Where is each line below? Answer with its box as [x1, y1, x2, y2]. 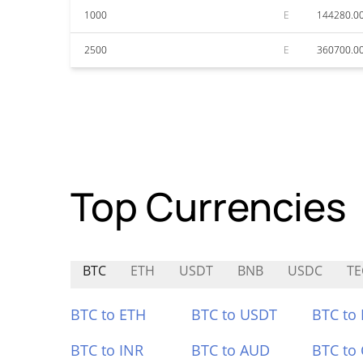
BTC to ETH [70, 305, 146, 324]
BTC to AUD [190, 340, 270, 360]
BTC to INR [70, 340, 143, 360]
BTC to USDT [190, 305, 277, 324]
